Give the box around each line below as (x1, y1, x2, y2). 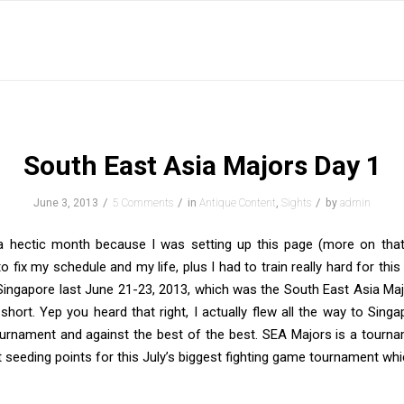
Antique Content (199, 197, 276, 209)
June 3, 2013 (33, 197, 98, 209)
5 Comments (113, 197, 173, 209)
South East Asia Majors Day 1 (23, 150, 381, 181)
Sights (281, 197, 311, 209)
